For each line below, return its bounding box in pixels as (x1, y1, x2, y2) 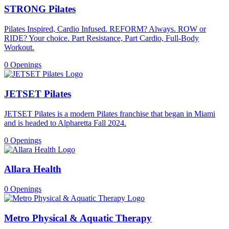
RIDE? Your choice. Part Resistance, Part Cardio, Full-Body (4, 34, 199, 43)
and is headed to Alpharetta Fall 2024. (4, 118, 126, 127)
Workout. (4, 43, 34, 52)
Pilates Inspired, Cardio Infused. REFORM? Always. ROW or (4, 25, 206, 34)
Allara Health (4, 164, 61, 175)
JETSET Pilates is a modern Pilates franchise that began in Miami (4, 109, 215, 118)
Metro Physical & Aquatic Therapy (4, 212, 152, 223)
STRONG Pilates (4, 4, 76, 15)
